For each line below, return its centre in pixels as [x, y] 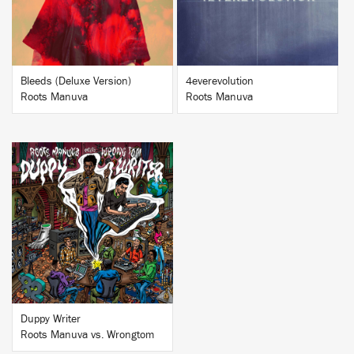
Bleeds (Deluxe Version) [76, 81]
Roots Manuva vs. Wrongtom [87, 335]
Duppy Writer [51, 319]
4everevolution [220, 81]
